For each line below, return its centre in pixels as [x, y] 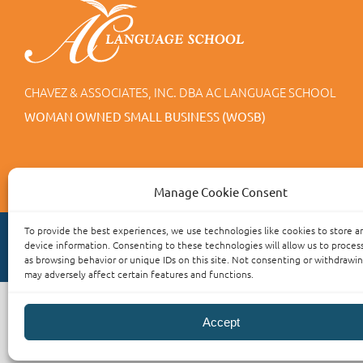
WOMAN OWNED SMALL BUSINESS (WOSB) [145, 117]
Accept [221, 322]
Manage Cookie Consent [221, 192]
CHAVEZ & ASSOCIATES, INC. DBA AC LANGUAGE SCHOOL [180, 92]
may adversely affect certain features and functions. [139, 274]
